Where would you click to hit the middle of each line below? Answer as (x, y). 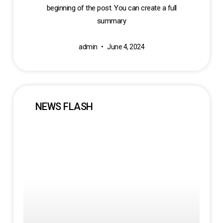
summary (111, 21)
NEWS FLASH (64, 107)
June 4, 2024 (125, 47)
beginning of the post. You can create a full (111, 8)
